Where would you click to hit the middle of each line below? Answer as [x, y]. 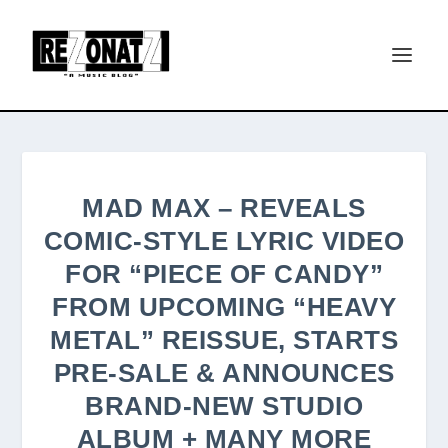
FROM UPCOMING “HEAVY [224, 307]
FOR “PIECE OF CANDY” [224, 274]
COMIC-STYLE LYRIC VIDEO [224, 241]
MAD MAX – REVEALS [224, 208]
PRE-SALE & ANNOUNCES [224, 373]
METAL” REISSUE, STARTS [224, 340]
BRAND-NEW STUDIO [224, 406]
